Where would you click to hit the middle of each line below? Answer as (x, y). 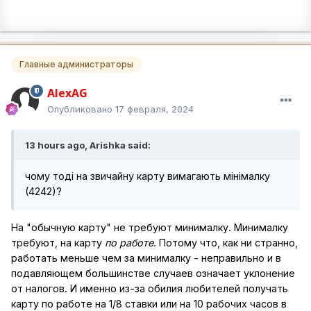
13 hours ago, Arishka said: (88, 145)
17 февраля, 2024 (154, 109)
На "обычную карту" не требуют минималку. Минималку (150, 228)
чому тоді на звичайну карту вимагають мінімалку (148, 176)
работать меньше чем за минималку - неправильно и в (146, 258)
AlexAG (67, 93)
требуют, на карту (58, 243)
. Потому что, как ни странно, (226, 243)
